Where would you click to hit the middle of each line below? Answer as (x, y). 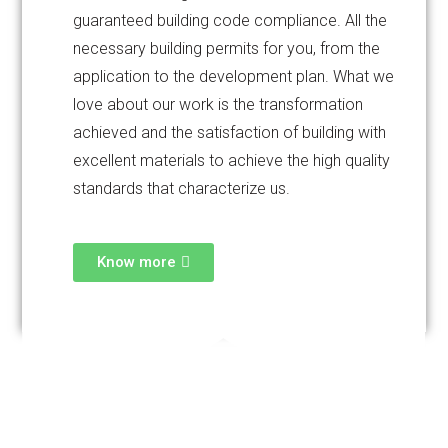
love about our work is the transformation (218, 104)
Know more (137, 262)
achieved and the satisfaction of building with (230, 132)
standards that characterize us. (182, 188)
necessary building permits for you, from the (227, 48)
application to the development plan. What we (234, 76)
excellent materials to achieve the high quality (232, 160)
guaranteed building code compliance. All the (230, 20)
